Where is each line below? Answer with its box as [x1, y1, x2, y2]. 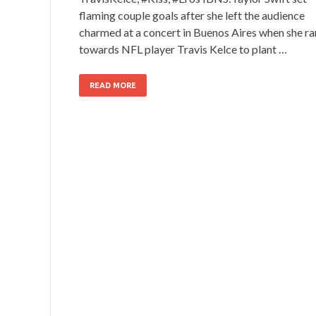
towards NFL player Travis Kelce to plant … [79, 42, 287, 56]
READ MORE [90, 80, 136, 90]
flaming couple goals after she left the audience [79, 8, 305, 22]
